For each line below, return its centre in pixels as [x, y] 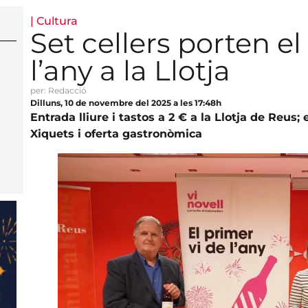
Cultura [57, 21]
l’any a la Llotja [130, 70]
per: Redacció [58, 90]
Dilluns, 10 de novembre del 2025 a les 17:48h [125, 102]
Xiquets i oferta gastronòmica [116, 133]
